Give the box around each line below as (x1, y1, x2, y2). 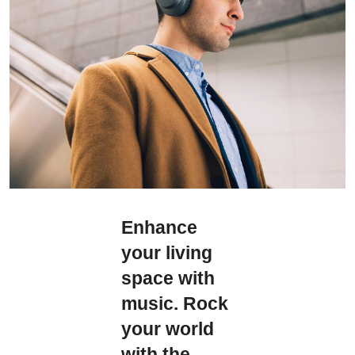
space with (121, 268, 216, 288)
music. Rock (121, 293, 229, 314)
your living (121, 242, 213, 263)
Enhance (121, 217, 198, 238)
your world (121, 319, 215, 339)
